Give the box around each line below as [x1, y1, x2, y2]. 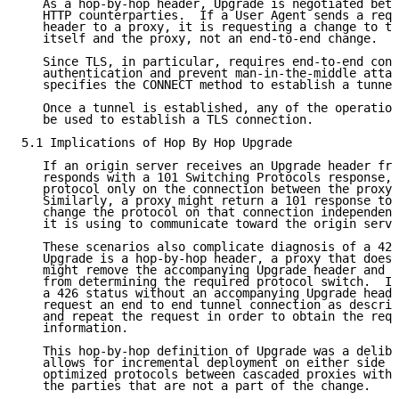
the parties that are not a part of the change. [21, 379, 370, 394]
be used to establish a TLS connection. [21, 112, 313, 127]
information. [21, 321, 128, 336]
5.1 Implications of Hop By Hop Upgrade [21, 135, 292, 151]
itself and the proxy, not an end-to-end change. [21, 31, 378, 46]
